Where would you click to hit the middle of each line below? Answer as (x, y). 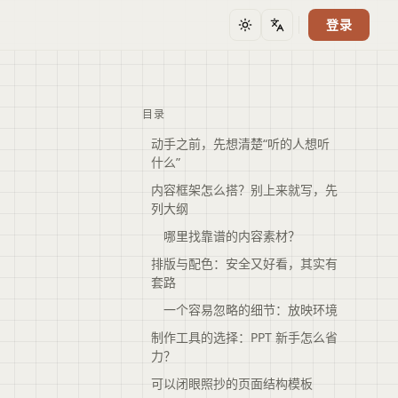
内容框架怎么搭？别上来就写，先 (244, 190)
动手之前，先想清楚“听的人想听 (240, 143)
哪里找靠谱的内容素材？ (232, 236)
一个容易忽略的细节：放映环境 (251, 310)
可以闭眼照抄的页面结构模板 (232, 383)
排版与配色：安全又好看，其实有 (244, 263)
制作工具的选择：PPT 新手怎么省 (244, 337)
